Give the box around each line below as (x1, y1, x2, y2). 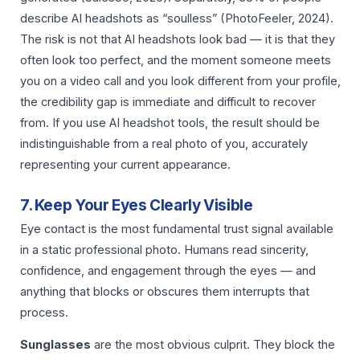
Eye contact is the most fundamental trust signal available (20, 221, 333, 236)
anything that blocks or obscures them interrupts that (20, 284, 309, 299)
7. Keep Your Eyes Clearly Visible (20, 195, 253, 215)
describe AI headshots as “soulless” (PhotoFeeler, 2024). (20, 11, 333, 27)
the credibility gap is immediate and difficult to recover (20, 95, 316, 110)
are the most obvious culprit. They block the (91, 337, 335, 353)
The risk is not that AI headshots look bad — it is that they (20, 32, 335, 47)
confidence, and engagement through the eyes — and (20, 263, 316, 278)
